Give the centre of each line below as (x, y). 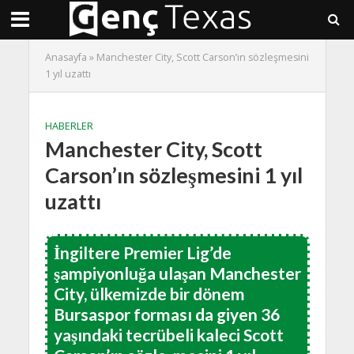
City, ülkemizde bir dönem (149, 294)
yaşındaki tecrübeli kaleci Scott (168, 335)
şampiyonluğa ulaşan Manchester (177, 273)
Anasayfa (66, 57)
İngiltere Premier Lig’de (142, 252)
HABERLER (69, 126)
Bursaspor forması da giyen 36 (166, 314)
